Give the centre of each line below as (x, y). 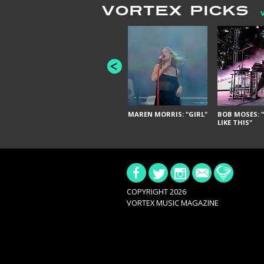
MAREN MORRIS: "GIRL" (168, 114)
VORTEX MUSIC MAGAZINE (172, 203)
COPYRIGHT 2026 (156, 192)
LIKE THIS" (235, 122)
